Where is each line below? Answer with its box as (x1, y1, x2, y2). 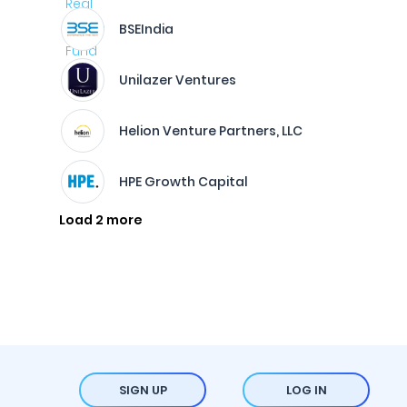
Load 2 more (59, 211, 143, 229)
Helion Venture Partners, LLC (119, 122, 303, 140)
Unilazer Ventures (119, 71, 236, 89)
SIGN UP (118, 382, 167, 399)
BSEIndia (119, 20, 174, 38)
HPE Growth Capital (119, 173, 248, 191)
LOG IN (285, 382, 327, 399)
